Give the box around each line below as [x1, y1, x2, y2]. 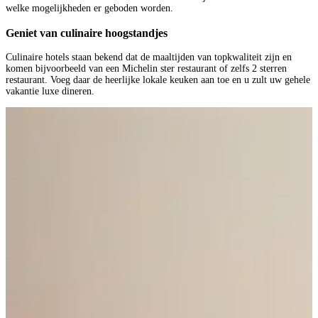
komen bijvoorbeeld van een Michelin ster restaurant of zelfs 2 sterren [6, 63, 287, 75]
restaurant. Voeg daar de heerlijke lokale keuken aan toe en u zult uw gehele [6, 75, 310, 86]
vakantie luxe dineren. [6, 86, 94, 97]
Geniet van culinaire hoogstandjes [6, 26, 168, 40]
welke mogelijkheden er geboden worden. [6, 3, 173, 14]
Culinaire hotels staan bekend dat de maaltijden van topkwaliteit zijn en [6, 52, 292, 63]
